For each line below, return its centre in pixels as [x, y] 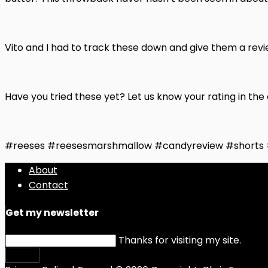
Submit [22, 255]
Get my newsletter [52, 212]
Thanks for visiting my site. [180, 240]
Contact [48, 185]
